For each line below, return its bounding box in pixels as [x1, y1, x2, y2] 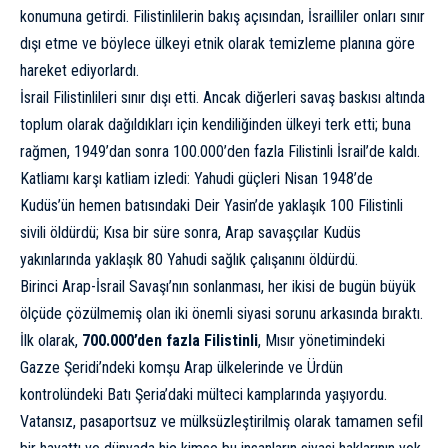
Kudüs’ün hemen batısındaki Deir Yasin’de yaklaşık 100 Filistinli [20, 195, 403, 215]
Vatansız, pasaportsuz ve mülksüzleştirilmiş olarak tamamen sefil [20, 411, 423, 431]
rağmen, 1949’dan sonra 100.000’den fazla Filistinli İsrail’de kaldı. [20, 141, 420, 161]
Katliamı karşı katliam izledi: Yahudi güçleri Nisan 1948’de [20, 168, 373, 188]
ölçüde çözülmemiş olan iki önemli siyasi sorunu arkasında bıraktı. [20, 303, 423, 323]
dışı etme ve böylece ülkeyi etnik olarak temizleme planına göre [20, 33, 415, 53]
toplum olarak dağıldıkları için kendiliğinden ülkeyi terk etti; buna [20, 114, 411, 134]
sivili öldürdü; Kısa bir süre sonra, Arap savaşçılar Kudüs [20, 222, 361, 242]
